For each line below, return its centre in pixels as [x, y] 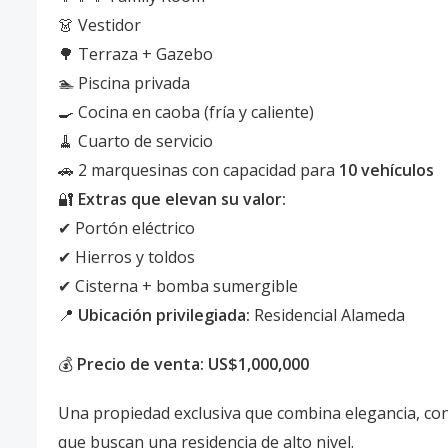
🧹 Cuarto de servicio [135, 141]
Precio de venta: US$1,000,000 [193, 364]
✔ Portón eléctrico [126, 228]
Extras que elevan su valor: [182, 199]
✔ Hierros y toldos [126, 257]
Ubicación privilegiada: [164, 315]
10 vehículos [386, 170]
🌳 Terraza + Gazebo [135, 54]
